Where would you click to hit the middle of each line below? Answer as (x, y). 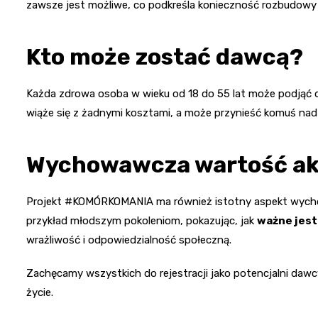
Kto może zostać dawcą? (165, 56)
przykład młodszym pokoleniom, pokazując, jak (142, 220)
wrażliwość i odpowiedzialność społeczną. (129, 240)
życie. (40, 292)
